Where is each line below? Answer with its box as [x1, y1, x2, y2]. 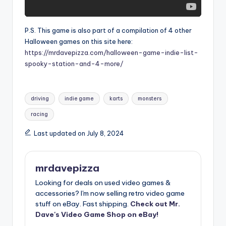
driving [31, 95, 49, 102]
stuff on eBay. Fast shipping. [35, 199, 130, 209]
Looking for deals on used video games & [35, 178, 171, 188]
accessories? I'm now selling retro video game [35, 189, 185, 198]
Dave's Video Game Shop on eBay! [35, 210, 158, 219]
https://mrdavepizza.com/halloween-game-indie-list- [25, 48, 198, 56]
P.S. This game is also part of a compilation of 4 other [25, 26, 192, 34]
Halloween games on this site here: [25, 37, 133, 45]
